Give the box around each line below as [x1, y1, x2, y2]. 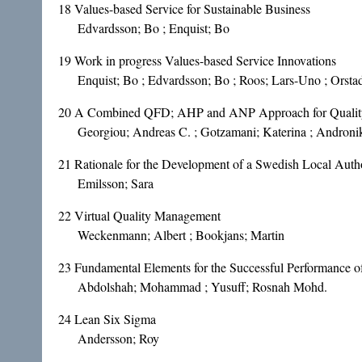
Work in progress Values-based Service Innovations [74, 52, 336, 69]
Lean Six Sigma [74, 310, 156, 328]
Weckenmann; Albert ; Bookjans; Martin [78, 226, 284, 244]
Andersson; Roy [78, 330, 159, 347]
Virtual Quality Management [74, 207, 221, 225]
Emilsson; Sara [78, 175, 154, 192]
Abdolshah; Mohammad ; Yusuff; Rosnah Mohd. [78, 278, 327, 296]
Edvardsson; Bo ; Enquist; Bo [78, 19, 229, 37]
